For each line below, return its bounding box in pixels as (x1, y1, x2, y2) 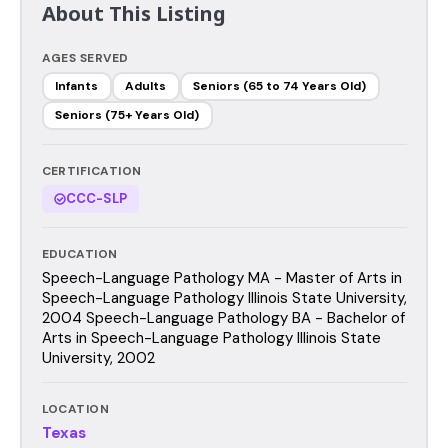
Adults (125, 78, 166, 94)
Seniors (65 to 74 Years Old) (193, 78, 366, 94)
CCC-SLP (65, 189, 127, 207)
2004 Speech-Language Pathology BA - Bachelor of (41, 307, 405, 328)
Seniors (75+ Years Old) (55, 107, 199, 123)
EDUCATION (41, 245, 118, 262)
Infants (55, 78, 98, 94)
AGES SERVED (41, 49, 129, 66)
